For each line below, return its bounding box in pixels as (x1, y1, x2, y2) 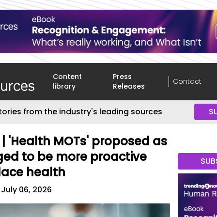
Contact (172, 77, 201, 86)
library (53, 81, 76, 91)
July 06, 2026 (1, 184, 52, 195)
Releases (113, 81, 145, 91)
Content (53, 72, 82, 81)
